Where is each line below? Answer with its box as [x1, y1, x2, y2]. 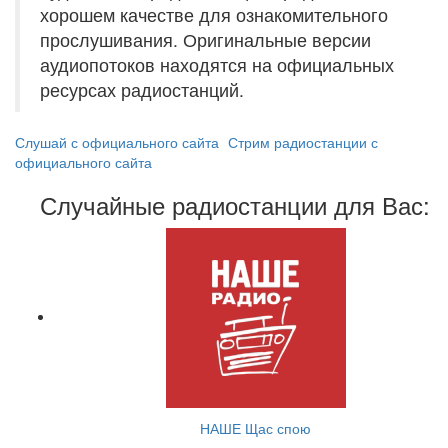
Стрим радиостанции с [228, 132, 378, 152]
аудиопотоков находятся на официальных [40, 52, 394, 77]
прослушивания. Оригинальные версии [40, 27, 371, 52]
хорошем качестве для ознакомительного [40, 2, 388, 27]
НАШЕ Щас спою [200, 418, 311, 438]
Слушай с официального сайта [15, 132, 219, 152]
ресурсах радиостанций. [40, 77, 244, 102]
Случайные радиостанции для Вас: [40, 187, 431, 222]
